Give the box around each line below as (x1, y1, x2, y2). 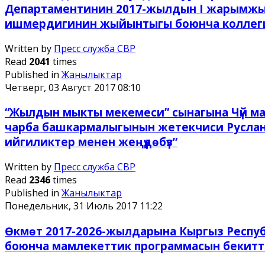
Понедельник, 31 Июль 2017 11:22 (5, 199, 163, 213)
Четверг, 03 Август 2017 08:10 (5, 80, 141, 94)
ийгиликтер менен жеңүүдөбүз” (5, 134, 177, 150)
